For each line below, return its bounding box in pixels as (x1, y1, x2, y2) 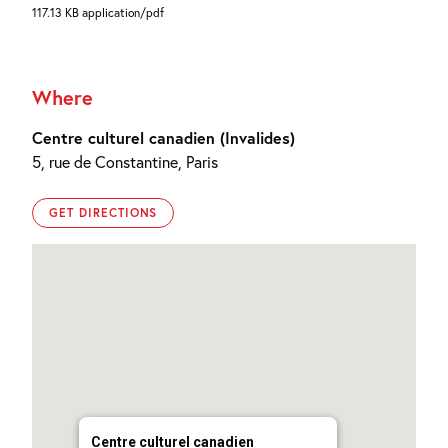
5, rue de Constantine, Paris (32, 150, 218, 172)
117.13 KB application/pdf (32, 4, 164, 20)
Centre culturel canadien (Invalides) (32, 126, 295, 148)
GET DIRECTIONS (49, 204, 158, 220)
